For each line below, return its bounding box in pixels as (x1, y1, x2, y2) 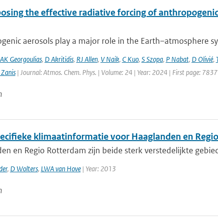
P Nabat (165, 54, 189, 64)
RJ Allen (76, 54, 98, 64)
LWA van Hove (40, 164, 81, 173)
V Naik (100, 54, 119, 64)
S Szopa (141, 54, 163, 64)
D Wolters (10, 164, 38, 173)
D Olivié (191, 54, 213, 64)
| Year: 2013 (80, 164, 116, 173)
